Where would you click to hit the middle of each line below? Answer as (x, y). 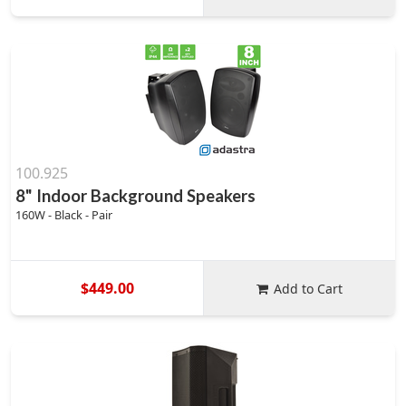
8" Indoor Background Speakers (135, 196)
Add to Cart (309, 288)
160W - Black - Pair (64, 215)
